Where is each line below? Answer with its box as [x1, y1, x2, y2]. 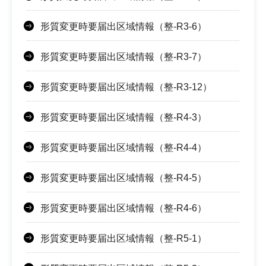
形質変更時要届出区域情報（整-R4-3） [40, 112, 207, 123]
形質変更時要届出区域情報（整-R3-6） [40, 21, 207, 32]
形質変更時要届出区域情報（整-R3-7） [40, 52, 207, 62]
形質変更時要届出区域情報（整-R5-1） [40, 233, 207, 244]
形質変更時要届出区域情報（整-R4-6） [40, 203, 207, 214]
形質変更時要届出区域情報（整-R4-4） [40, 142, 207, 153]
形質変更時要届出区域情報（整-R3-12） [40, 82, 212, 93]
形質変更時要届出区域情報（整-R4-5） [40, 173, 207, 183]
